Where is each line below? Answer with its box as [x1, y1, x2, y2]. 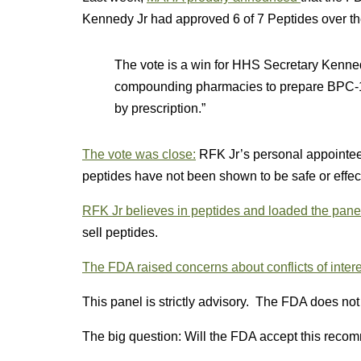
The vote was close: [82, 147, 196, 161]
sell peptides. [82, 226, 158, 239]
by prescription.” [114, 102, 205, 115]
